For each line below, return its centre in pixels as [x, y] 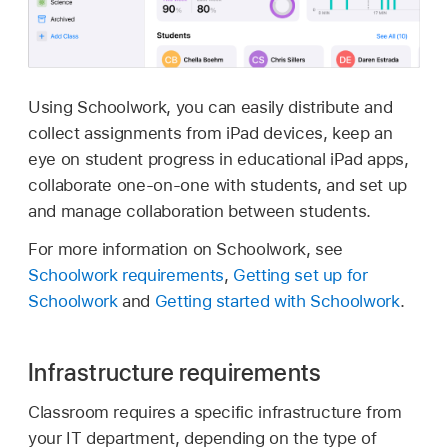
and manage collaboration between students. [200, 210]
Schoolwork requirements [126, 274]
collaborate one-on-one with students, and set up [217, 184]
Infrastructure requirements [175, 372]
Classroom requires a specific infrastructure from [215, 412]
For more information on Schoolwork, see [186, 248]
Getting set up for [300, 274]
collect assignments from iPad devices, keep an [210, 132]
